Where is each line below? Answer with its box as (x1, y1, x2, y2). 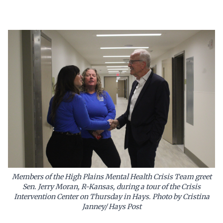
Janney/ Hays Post (82, 202, 141, 212)
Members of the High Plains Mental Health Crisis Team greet (11, 172, 212, 182)
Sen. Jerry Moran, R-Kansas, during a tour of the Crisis (22, 182, 201, 192)
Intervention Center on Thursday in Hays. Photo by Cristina (13, 192, 210, 202)
